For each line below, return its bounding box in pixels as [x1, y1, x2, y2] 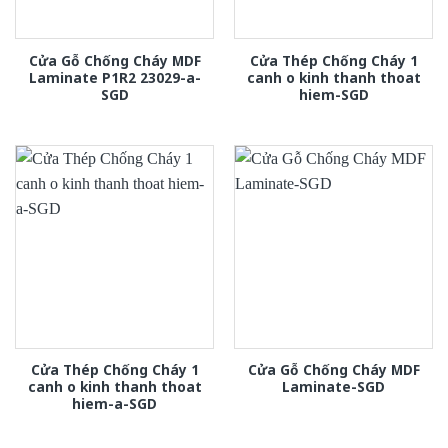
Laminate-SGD [282, 377, 385, 397]
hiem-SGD [298, 84, 369, 104]
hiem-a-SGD [72, 394, 157, 414]
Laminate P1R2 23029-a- [28, 67, 201, 87]
